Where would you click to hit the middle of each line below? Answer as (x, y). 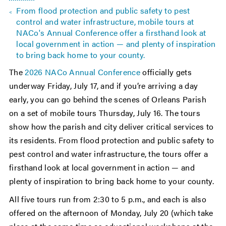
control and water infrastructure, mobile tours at (105, 22)
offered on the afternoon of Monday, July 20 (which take (111, 213)
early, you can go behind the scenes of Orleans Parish (108, 99)
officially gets (166, 72)
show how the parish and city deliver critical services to (111, 127)
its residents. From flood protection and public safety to (112, 140)
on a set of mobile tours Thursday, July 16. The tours (105, 113)
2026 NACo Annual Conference (82, 72)
